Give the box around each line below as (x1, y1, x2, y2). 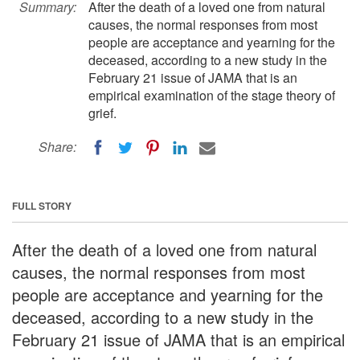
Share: (39, 137, 76, 156)
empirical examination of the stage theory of (88, 86, 335, 104)
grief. (88, 104, 117, 122)
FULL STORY (12, 198, 72, 213)
